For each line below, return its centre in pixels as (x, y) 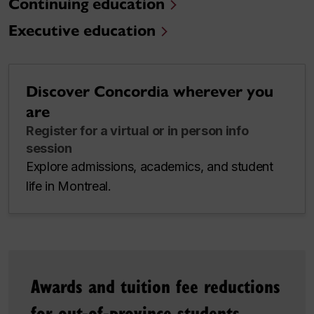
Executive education (82, 31)
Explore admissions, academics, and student (150, 167)
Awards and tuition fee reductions (156, 286)
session (49, 149)
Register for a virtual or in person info (137, 131)
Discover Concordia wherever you (150, 92)
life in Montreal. (69, 186)
